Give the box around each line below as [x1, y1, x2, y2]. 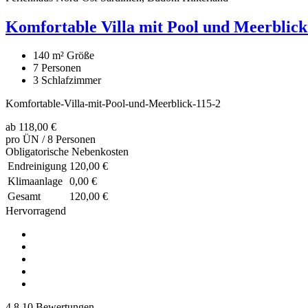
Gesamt [8, 190, 41, 203]
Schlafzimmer [41, 74, 101, 87]
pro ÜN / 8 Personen [5, 133, 96, 146]
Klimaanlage [8, 175, 63, 188]
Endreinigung [8, 160, 67, 173]
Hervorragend [5, 205, 66, 217]
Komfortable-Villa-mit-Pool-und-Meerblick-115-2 [5, 98, 221, 110]
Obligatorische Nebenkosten [5, 146, 129, 158]
